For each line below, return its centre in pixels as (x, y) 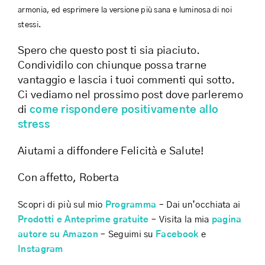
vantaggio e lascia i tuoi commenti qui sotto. (127, 81)
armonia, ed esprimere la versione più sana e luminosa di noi (125, 10)
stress (34, 125)
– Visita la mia (182, 220)
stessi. (30, 25)
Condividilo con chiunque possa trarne (112, 66)
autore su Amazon (58, 235)
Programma (131, 205)
